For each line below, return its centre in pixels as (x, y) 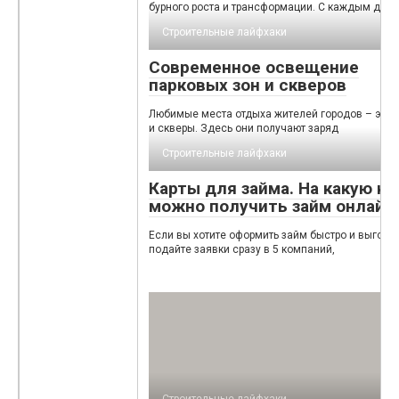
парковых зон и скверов (248, 85)
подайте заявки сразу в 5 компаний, (242, 250)
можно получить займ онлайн (272, 207)
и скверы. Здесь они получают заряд (244, 129)
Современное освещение (254, 68)
